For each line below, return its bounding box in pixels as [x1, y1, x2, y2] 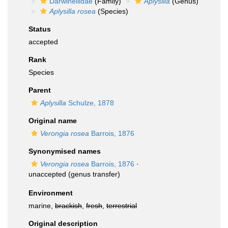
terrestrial [106, 202, 137, 210]
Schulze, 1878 [66, 99, 114, 107]
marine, [28, 202, 55, 210]
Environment [28, 189, 73, 197]
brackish [55, 202, 82, 210]
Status [28, 25, 51, 33]
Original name [28, 117, 77, 125]
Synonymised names [28, 147, 101, 155]
